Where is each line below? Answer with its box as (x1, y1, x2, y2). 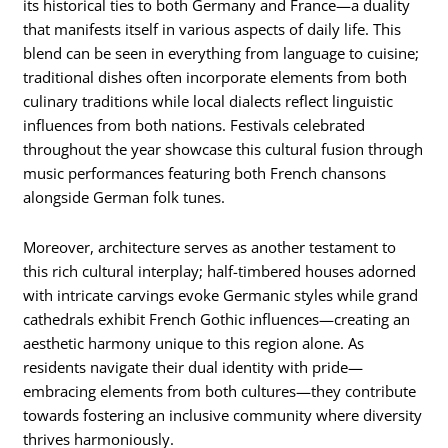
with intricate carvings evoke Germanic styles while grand (23, 284, 419, 305)
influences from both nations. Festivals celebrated (23, 114, 366, 135)
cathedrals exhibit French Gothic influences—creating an (23, 308, 411, 329)
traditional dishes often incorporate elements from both (23, 66, 408, 87)
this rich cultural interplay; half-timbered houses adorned (23, 260, 417, 281)
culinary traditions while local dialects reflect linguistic (23, 90, 394, 111)
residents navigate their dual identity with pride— (23, 356, 364, 377)
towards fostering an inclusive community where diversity (23, 404, 423, 425)
